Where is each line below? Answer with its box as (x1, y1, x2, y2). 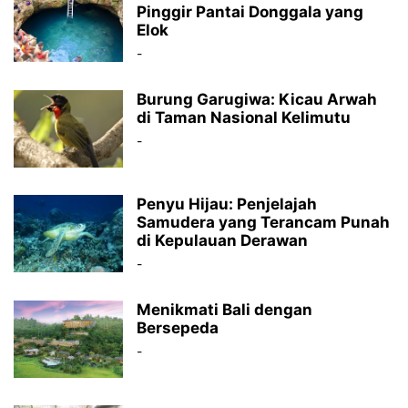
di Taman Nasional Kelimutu (137, 108, 351, 127)
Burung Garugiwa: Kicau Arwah (137, 90, 377, 108)
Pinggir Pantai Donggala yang (137, 3, 363, 21)
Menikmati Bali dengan (137, 301, 312, 319)
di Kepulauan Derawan (137, 231, 308, 250)
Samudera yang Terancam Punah (137, 213, 390, 231)
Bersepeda (137, 319, 219, 337)
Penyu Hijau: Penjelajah (137, 195, 317, 213)
